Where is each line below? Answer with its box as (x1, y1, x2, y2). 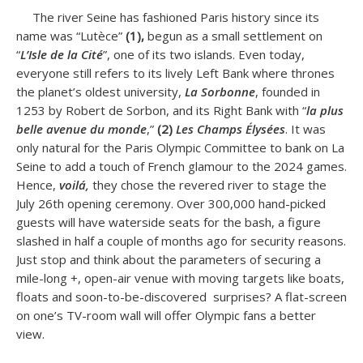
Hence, (16, 177, 59, 193)
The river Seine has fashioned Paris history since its (32, 9, 319, 25)
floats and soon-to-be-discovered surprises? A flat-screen (16, 288, 347, 305)
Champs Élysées (197, 121, 285, 137)
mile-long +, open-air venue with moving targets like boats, (16, 270, 344, 286)
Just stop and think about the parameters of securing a (16, 251, 321, 267)
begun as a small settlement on (144, 28, 322, 44)
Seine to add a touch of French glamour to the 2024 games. (16, 158, 347, 174)
